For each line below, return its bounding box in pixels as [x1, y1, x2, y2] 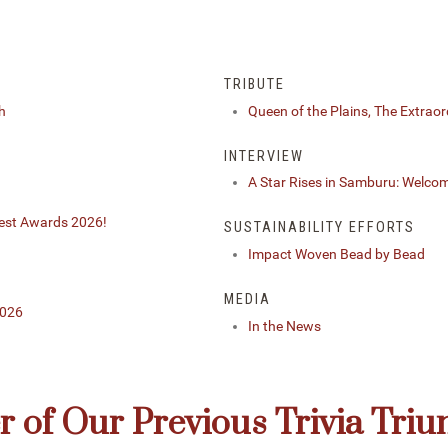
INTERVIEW [224, 147, 304, 165]
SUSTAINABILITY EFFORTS [224, 219, 415, 237]
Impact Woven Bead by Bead [248, 246, 425, 264]
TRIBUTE [224, 76, 285, 94]
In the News [248, 317, 321, 335]
